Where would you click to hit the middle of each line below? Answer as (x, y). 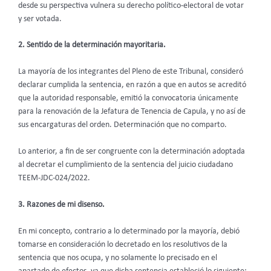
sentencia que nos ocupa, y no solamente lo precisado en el (118, 258)
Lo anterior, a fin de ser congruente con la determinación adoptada (132, 152)
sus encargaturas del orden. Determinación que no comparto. (122, 125)
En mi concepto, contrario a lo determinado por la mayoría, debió (129, 231)
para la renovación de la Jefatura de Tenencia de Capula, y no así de (132, 112)
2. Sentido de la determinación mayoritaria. (92, 45)
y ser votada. (40, 19)
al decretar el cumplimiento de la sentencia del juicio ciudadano (126, 165)
